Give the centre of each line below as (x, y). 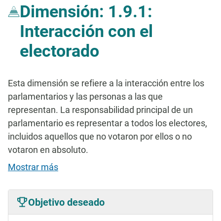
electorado (59, 51)
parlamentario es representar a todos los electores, (108, 123)
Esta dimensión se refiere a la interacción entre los (106, 83)
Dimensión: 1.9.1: (86, 11)
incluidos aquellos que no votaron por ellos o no (100, 136)
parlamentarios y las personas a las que (85, 96)
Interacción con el (86, 31)
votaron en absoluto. (48, 150)
